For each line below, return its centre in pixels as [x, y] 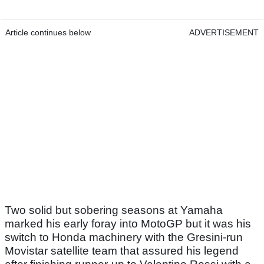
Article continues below [48, 33]
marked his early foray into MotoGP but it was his [128, 224]
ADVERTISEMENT [224, 33]
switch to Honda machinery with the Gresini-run [124, 237]
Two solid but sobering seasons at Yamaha [114, 210]
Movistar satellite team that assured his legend [122, 251]
